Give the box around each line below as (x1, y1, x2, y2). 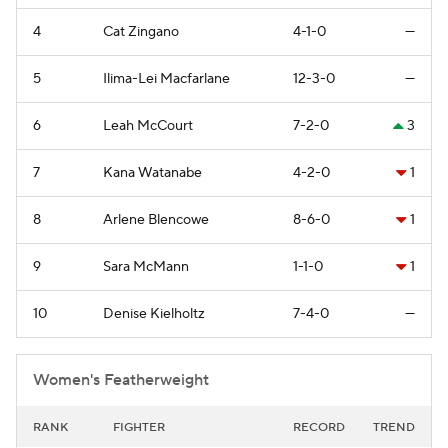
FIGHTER (113, 419, 165, 435)
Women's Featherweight (33, 369, 209, 390)
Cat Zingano (103, 22, 179, 41)
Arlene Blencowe (103, 210, 209, 229)
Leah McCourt (103, 116, 193, 135)
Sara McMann (103, 257, 189, 276)
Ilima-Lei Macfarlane (103, 69, 230, 88)
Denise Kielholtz (103, 304, 205, 323)
